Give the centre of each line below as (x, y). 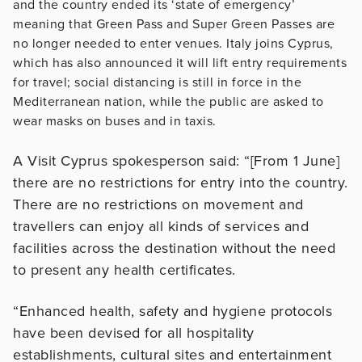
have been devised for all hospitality (134, 333)
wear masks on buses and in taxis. (115, 121)
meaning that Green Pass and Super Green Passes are (174, 24)
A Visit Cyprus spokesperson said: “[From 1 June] (176, 160)
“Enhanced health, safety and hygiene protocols (173, 311)
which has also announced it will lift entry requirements (180, 63)
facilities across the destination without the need (174, 248)
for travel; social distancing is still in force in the (157, 82)
